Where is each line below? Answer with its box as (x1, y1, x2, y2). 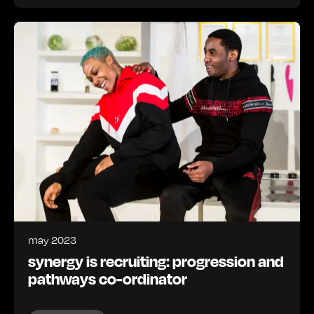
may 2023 (28, 233, 76, 247)
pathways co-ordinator (28, 268, 187, 289)
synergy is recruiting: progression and (28, 251, 284, 271)
